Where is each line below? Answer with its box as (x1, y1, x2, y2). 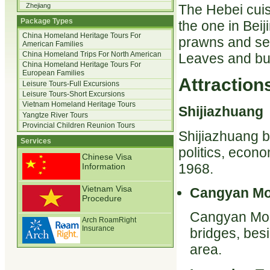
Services (20, 137, 51, 146)
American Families (22, 39, 83, 48)
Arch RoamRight (82, 216, 136, 225)
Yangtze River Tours (22, 110, 88, 119)
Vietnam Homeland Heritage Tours (22, 100, 136, 109)
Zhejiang (26, 2, 51, 10)
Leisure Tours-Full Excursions (22, 79, 119, 88)
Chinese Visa (82, 151, 132, 162)
